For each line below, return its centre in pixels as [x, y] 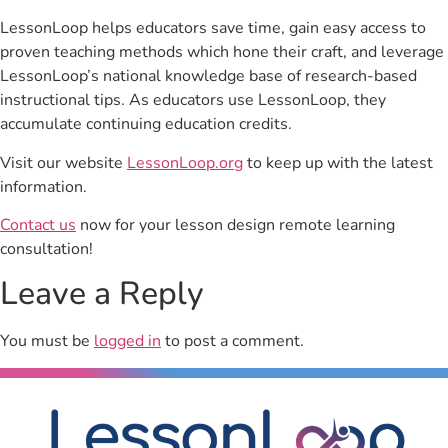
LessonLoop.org [185, 162]
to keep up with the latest [338, 162]
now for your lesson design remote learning [235, 225]
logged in [127, 341]
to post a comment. [232, 341]
